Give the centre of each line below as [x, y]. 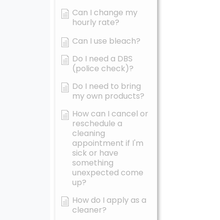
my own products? [108, 96]
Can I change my [105, 13]
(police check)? [103, 69]
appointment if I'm [108, 143]
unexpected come [108, 173]
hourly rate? [96, 22]
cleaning [89, 133]
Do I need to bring [107, 86]
